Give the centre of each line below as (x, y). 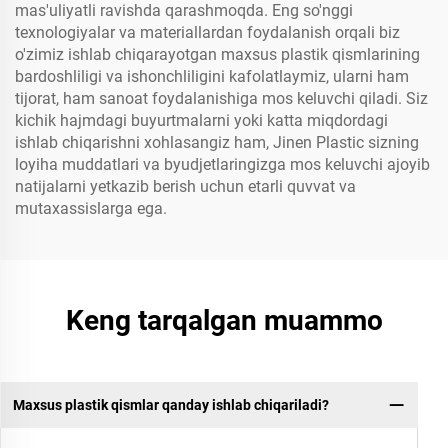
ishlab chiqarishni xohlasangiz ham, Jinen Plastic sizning (217, 142)
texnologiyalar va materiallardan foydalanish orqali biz (207, 32)
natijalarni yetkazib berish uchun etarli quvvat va (185, 186)
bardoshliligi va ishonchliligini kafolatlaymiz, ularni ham (212, 76)
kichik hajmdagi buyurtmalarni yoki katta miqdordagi (201, 120)
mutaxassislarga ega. (91, 208)
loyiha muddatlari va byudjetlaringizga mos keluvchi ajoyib (222, 164)
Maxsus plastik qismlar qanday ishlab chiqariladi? (170, 404)
